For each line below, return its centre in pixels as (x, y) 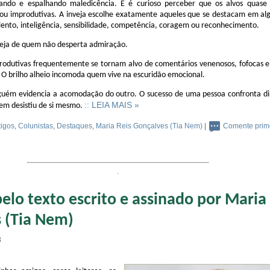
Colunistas (36, 126)
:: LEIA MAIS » (112, 105)
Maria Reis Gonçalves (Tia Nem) (149, 126)
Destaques (74, 126)
